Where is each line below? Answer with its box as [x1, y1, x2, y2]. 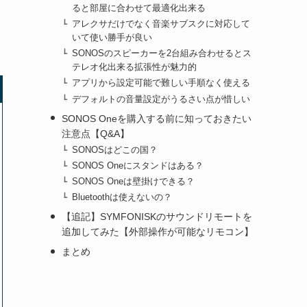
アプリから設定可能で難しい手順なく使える [72, 78, 251, 88]
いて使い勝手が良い [72, 33, 153, 43]
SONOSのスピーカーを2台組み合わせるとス [72, 49, 252, 59]
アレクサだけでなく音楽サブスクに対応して [72, 19, 251, 29]
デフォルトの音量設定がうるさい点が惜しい [72, 94, 251, 104]
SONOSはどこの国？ [72, 145, 158, 155]
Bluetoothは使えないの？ [72, 193, 173, 203]
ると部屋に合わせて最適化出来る [72, 3, 206, 13]
